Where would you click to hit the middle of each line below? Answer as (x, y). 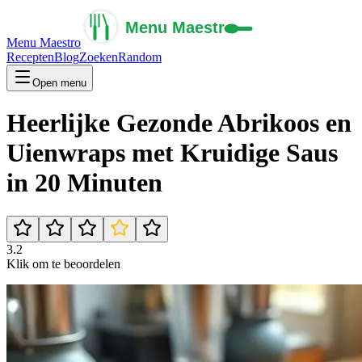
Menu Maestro (44, 42)
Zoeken (99, 57)
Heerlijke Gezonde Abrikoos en (179, 123)
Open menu (59, 83)
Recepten (30, 57)
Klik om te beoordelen (63, 263)
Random (140, 57)
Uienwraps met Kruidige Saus (172, 153)
